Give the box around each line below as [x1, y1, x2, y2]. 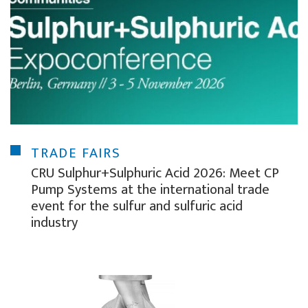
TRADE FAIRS [31, 142, 121, 166]
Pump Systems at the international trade [31, 178, 269, 202]
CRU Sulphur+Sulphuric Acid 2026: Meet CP [31, 162, 279, 186]
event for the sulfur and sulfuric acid [31, 195, 243, 219]
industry [31, 211, 78, 235]
